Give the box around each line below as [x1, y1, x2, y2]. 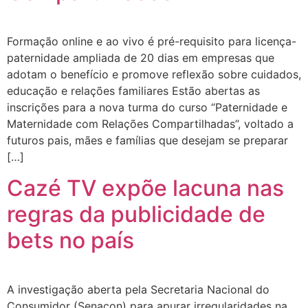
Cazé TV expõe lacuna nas [7, 174, 284, 201]
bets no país [7, 226, 134, 254]
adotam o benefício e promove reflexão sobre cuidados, [7, 67, 301, 82]
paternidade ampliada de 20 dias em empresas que [7, 51, 274, 65]
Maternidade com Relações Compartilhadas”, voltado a [7, 117, 294, 131]
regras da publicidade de [7, 200, 265, 228]
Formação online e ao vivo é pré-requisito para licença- [7, 34, 296, 49]
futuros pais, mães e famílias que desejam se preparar [7, 133, 288, 148]
